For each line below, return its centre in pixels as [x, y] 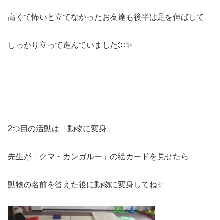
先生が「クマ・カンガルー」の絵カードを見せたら [98, 157]
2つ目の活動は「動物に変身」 [61, 129]
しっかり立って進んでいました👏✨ [70, 45]
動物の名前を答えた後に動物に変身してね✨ [86, 185]
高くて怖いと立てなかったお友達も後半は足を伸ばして [106, 17]
